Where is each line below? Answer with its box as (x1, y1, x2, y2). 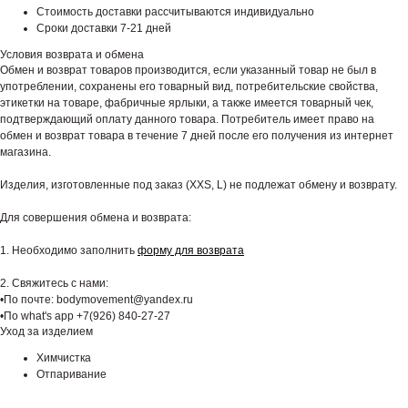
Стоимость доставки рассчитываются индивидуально (36, 5, 314, 19)
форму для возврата (138, 244, 244, 258)
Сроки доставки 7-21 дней (36, 22, 171, 36)
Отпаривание (36, 368, 107, 382)
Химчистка (36, 352, 91, 365)
